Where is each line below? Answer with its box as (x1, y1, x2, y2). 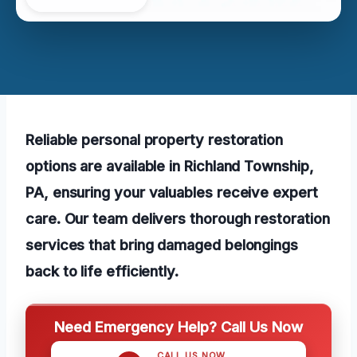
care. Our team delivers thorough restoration (25, 209, 330, 227)
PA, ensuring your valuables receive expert (25, 182, 318, 201)
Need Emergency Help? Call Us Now (54, 317, 303, 335)
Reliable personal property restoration (25, 130, 283, 148)
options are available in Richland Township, (25, 156, 314, 175)
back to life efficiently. (25, 261, 178, 280)
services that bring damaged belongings (25, 235, 298, 253)
